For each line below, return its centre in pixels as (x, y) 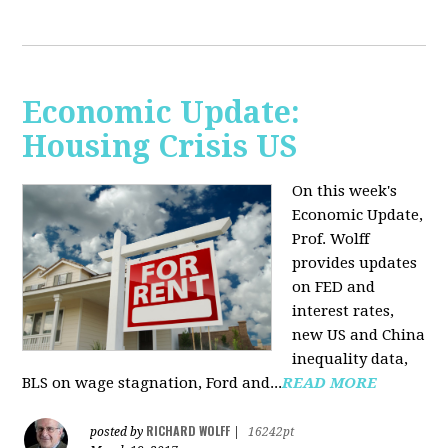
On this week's (345, 191)
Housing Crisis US (160, 147)
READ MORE (330, 383)
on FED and (334, 287)
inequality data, (350, 359)
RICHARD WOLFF (188, 431)
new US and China (359, 335)
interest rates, (343, 311)
